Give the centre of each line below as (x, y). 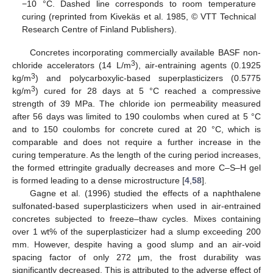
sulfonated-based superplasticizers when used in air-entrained (136, 206)
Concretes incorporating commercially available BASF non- (145, 53)
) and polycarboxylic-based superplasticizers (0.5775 (148, 78)
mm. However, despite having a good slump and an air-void (136, 245)
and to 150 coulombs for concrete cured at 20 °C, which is (136, 129)
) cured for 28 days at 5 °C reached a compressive (148, 91)
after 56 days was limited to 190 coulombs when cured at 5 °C (136, 117)
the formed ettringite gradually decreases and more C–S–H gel (136, 168)
